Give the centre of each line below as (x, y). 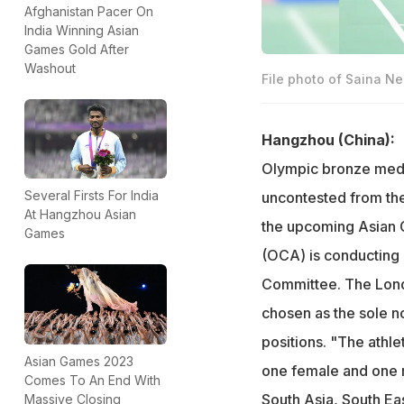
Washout (50, 68)
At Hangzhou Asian (80, 215)
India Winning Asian (82, 30)
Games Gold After (77, 49)
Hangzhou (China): (328, 139)
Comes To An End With (92, 380)
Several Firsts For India (92, 196)
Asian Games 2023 (79, 361)
